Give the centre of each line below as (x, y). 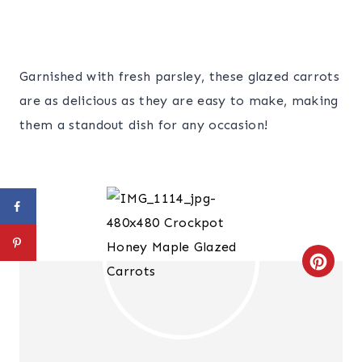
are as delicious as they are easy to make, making (179, 101)
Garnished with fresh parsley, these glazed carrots (180, 76)
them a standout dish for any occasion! (144, 125)
